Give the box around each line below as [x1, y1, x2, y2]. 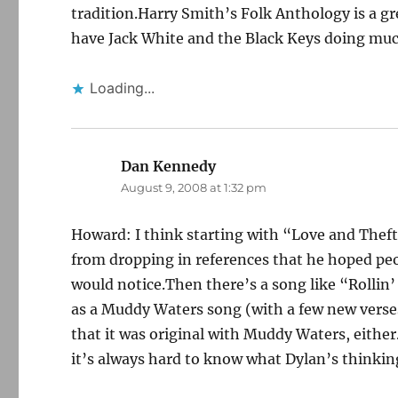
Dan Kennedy [121, 157, 217, 175]
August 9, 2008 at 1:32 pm [121, 180, 267, 195]
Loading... [90, 79, 155, 97]
